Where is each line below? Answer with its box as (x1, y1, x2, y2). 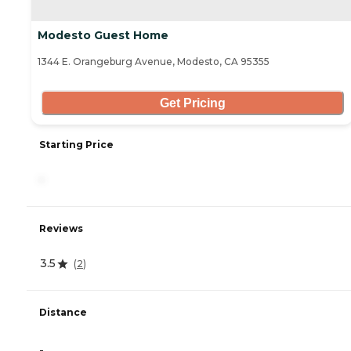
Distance (39, 306, 87, 319)
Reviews (39, 223, 83, 235)
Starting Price (39, 139, 114, 151)
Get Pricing (159, 96, 226, 110)
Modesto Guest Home (38, 28, 168, 43)
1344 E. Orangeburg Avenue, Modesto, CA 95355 (38, 56, 270, 68)
